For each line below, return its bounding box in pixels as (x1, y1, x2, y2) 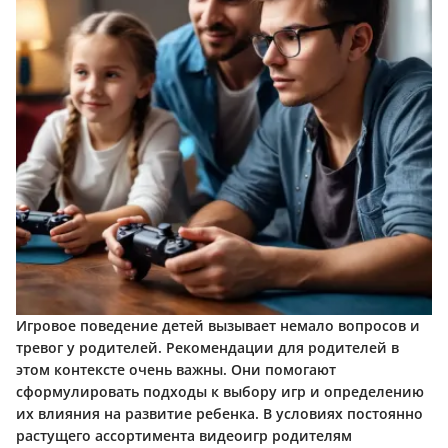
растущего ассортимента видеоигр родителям (16, 426, 352, 446)
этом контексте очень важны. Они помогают (16, 360, 336, 380)
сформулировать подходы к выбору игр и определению (16, 382, 424, 402)
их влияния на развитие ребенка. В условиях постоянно (16, 404, 423, 424)
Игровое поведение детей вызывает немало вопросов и (16, 316, 420, 336)
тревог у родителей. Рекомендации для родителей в (16, 338, 399, 358)
